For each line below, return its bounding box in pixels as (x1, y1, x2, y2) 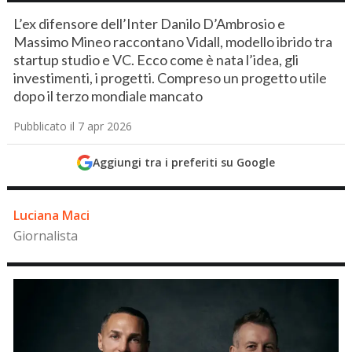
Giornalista (13, 227, 79, 244)
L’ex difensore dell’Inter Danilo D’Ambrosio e (13, 15, 286, 32)
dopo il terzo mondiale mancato (13, 87, 203, 104)
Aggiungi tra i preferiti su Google (92, 155, 275, 170)
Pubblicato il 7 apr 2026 (13, 119, 133, 134)
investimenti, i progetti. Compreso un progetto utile (13, 69, 328, 86)
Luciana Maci (13, 207, 90, 224)
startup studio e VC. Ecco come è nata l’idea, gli (13, 51, 299, 68)
